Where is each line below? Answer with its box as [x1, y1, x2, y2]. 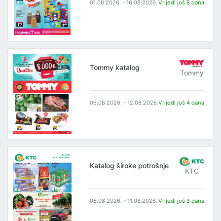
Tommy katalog [90, 63, 140, 72]
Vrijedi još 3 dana [158, 197, 205, 205]
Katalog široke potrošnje [90, 161, 169, 170]
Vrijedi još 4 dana [158, 99, 205, 107]
